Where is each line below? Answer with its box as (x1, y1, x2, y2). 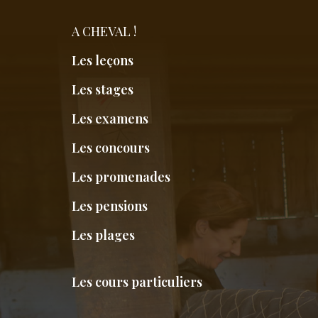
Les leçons (71, 52, 133, 70)
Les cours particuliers (71, 273, 202, 291)
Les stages (71, 81, 133, 99)
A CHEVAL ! (71, 23, 136, 40)
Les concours (71, 139, 150, 157)
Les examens (71, 110, 148, 128)
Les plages (71, 226, 135, 244)
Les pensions (71, 197, 148, 215)
